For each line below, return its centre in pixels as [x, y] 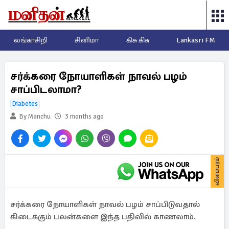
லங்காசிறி [30, 40]
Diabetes [25, 104]
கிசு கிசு [138, 40]
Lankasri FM [196, 40]
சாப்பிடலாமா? [46, 89]
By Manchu [34, 117]
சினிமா [87, 40]
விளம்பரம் [217, 171]
